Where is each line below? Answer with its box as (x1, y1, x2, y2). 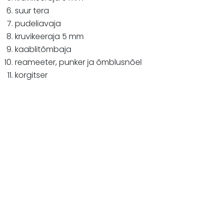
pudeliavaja (15, 18, 61, 30)
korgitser (15, 69, 48, 81)
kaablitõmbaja (15, 44, 71, 55)
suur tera (15, 5, 49, 17)
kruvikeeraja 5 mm (15, 31, 84, 43)
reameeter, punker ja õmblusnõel (15, 56, 142, 68)
